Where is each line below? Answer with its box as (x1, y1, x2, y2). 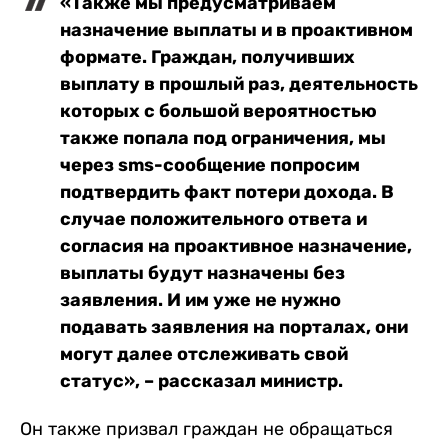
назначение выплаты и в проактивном (60, 19, 413, 42)
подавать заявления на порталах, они (60, 316, 408, 339)
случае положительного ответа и (60, 208, 367, 231)
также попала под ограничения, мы (60, 127, 386, 150)
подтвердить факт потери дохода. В (60, 181, 394, 204)
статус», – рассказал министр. (60, 370, 343, 393)
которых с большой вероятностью (60, 100, 377, 123)
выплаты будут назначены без (60, 262, 345, 285)
